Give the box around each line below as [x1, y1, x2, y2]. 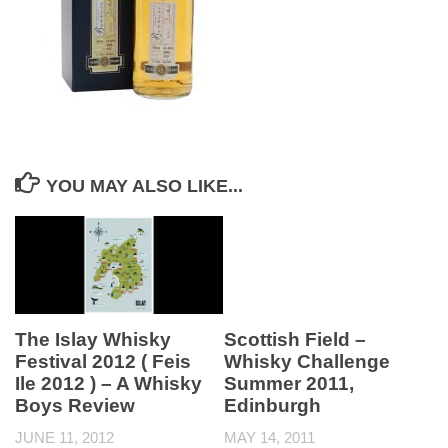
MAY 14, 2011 [224, 429, 315, 446]
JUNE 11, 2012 [15, 428, 114, 446]
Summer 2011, [224, 373, 354, 394]
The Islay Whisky [15, 328, 171, 350]
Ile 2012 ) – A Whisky [15, 372, 202, 394]
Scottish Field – [224, 329, 366, 350]
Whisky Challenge [224, 351, 390, 372]
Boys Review [15, 394, 135, 416]
